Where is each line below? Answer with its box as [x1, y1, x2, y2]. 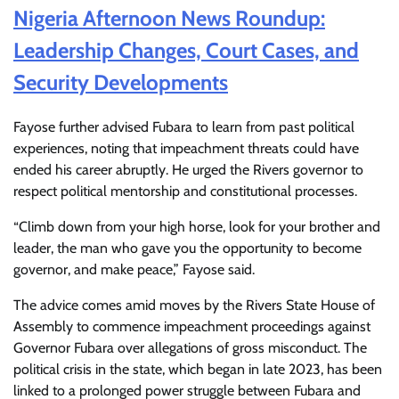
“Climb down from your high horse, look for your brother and [13, 217, 380, 235]
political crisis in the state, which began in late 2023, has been [13, 360, 382, 378]
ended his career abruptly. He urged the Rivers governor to [13, 160, 363, 178]
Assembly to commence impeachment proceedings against [13, 317, 370, 335]
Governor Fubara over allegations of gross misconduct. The [13, 338, 367, 356]
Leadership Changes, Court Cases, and [13, 37, 359, 63]
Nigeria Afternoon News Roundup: [13, 4, 325, 31]
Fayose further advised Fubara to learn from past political [13, 118, 354, 135]
